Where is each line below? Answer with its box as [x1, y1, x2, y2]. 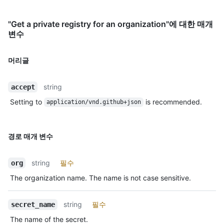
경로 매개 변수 [8, 131, 53, 140]
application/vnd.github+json [46, 98, 141, 106]
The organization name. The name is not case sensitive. [10, 173, 191, 182]
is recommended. [143, 97, 202, 106]
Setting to [10, 97, 44, 106]
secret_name [10, 200, 55, 208]
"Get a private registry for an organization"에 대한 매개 [8, 18, 213, 29]
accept [10, 82, 35, 91]
